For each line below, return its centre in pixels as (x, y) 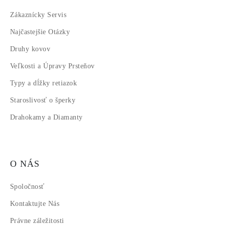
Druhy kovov (30, 49)
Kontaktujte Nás (35, 204)
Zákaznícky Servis (38, 15)
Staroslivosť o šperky (43, 100)
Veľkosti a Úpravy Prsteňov (52, 66)
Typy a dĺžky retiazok (44, 83)
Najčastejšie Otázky (40, 32)
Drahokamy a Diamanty (46, 118)
